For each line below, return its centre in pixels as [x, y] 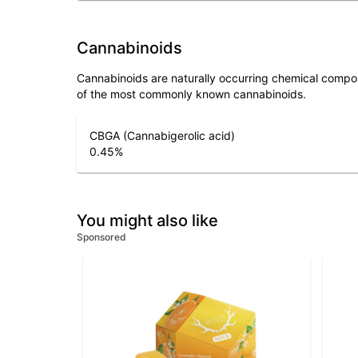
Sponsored [101, 237]
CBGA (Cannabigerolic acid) [162, 136]
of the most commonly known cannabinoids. [191, 94]
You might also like [147, 221]
